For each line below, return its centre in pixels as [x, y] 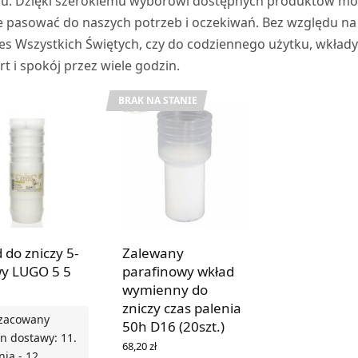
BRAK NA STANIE [157, 100]
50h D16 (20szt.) [173, 326]
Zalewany [153, 253]
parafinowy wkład [178, 271]
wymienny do [165, 289]
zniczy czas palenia [181, 308]
